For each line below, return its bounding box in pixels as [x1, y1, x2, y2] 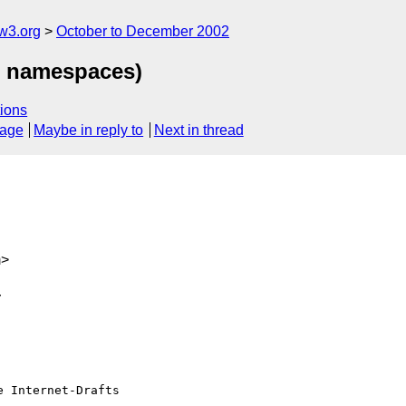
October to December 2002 [56, 24, 229, 39]
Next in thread [153, 122, 244, 139]
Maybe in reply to [34, 122, 144, 139]
